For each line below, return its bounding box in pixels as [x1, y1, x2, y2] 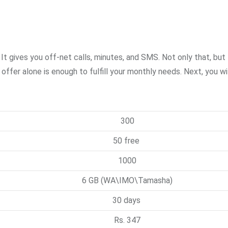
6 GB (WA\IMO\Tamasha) [82, 176, 173, 186]
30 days [112, 195, 142, 206]
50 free [113, 136, 141, 146]
